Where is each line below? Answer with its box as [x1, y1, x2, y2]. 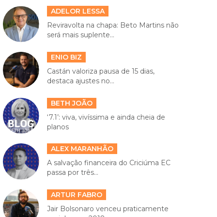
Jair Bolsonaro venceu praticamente [46, 204, 169, 213]
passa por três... [46, 168, 98, 177]
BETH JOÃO [50, 98, 93, 108]
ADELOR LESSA [50, 7, 105, 16]
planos [46, 122, 69, 131]
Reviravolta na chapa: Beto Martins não [46, 21, 179, 30]
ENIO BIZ [50, 53, 82, 62]
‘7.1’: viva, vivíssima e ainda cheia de [46, 112, 165, 122]
